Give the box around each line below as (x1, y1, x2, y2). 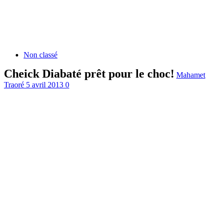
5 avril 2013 (26, 81, 65, 89)
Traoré (4, 81, 26, 89)
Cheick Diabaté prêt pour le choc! (4, 67, 174, 80)
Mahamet (176, 71, 205, 79)
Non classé (24, 51, 57, 59)
